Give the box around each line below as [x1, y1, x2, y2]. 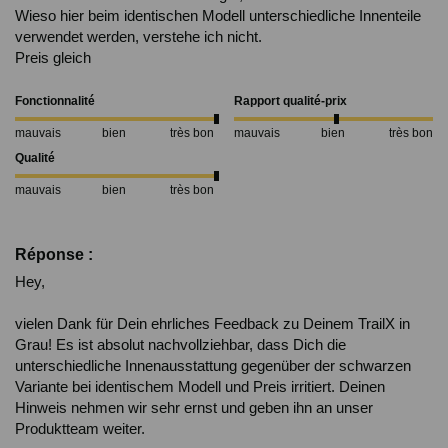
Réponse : [15, 246, 93, 264]
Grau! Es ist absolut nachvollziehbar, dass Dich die [15, 336, 346, 354]
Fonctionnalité [15, 94, 95, 109]
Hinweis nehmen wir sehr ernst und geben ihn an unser [15, 399, 373, 417]
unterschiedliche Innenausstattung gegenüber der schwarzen [15, 357, 411, 375]
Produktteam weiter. [15, 420, 145, 438]
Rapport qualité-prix [234, 94, 347, 109]
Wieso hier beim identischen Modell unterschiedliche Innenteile [15, 7, 421, 25]
